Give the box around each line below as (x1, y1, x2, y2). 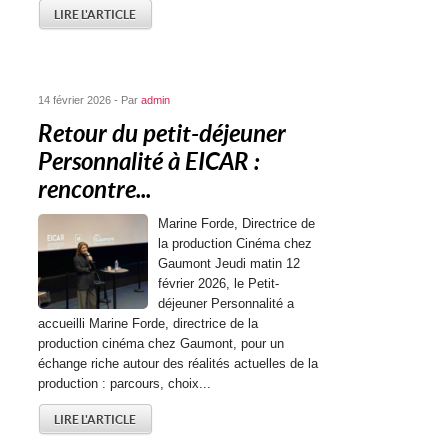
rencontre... (38, 176, 152, 204)
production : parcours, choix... (38, 376, 212, 391)
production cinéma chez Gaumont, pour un (38, 336, 285, 351)
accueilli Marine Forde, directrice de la (38, 316, 259, 331)
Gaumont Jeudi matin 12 (158, 256, 301, 271)
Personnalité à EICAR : (38, 148, 260, 176)
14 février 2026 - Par (38, 94, 142, 106)
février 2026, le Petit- (158, 276, 280, 291)
